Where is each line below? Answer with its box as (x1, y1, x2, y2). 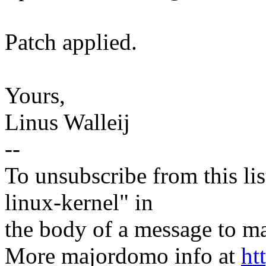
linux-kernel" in (5, 189, 153, 216)
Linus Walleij (5, 109, 130, 135)
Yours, (5, 83, 65, 109)
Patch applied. (5, 29, 137, 55)
